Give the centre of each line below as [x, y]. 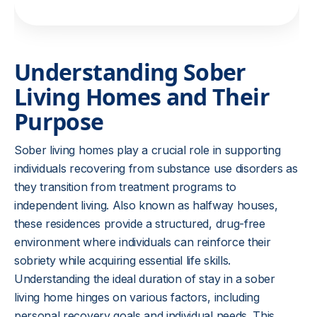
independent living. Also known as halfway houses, [146, 205]
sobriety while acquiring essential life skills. [122, 260]
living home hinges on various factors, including [137, 297]
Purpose [59, 121]
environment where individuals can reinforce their [143, 242]
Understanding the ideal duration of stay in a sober [145, 279]
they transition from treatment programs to [125, 187]
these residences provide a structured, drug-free [140, 224]
